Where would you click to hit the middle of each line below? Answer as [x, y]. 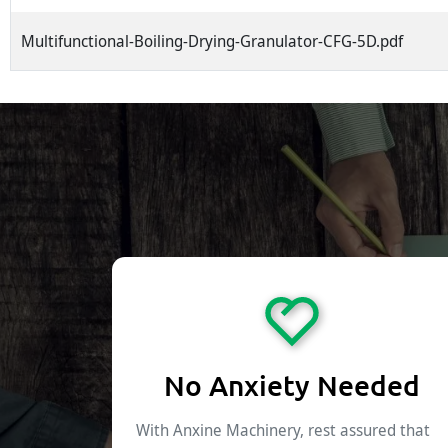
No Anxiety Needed [292, 385]
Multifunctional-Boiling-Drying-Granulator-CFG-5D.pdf [212, 41]
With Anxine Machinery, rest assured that [283, 430]
